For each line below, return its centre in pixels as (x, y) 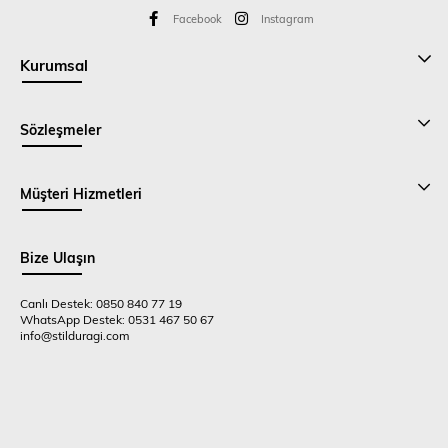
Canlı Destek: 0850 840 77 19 (101, 303)
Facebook (197, 19)
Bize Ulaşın (57, 258)
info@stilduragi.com (75, 335)
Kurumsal (54, 65)
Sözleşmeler (60, 130)
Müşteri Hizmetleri (81, 194)
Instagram (287, 19)
